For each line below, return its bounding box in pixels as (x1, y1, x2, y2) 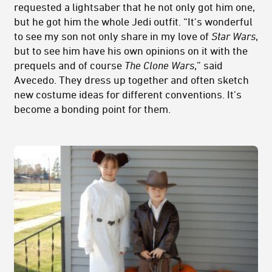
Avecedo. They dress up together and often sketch (14, 73, 249, 86)
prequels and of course (14, 59, 124, 72)
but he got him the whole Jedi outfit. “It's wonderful (14, 15, 253, 28)
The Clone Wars (124, 59, 194, 72)
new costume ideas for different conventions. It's (14, 88, 242, 101)
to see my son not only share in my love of (14, 30, 211, 42)
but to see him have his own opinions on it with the (14, 44, 248, 57)
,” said (194, 59, 223, 72)
